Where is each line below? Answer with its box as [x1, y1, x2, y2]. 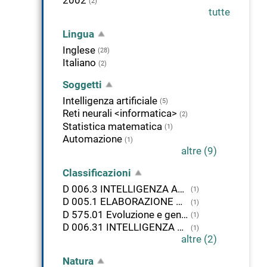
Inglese [63, 44, 95, 56]
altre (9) [181, 145, 217, 157]
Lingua [63, 28, 94, 41]
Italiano [63, 57, 96, 69]
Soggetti [63, 79, 102, 91]
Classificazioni [63, 167, 131, 179]
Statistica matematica [63, 120, 162, 132]
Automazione [63, 133, 122, 145]
